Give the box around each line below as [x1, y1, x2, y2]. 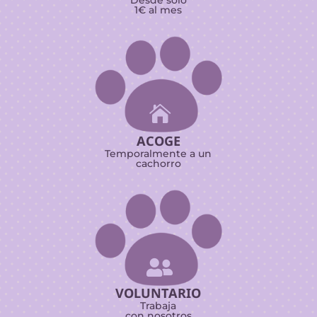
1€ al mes [134, 4, 183, 17]
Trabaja [140, 299, 177, 313]
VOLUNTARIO [115, 284, 202, 302]
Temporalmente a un [105, 147, 212, 161]
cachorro [135, 157, 181, 171]
